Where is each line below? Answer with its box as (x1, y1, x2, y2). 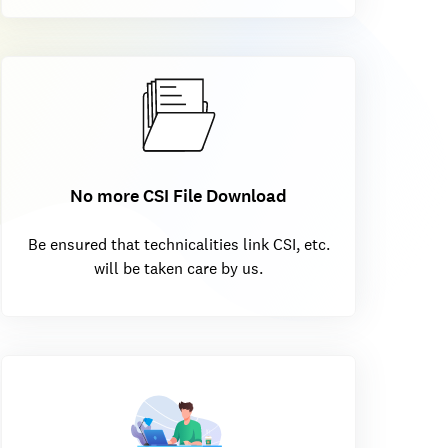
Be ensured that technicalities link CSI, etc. (27, 233, 330, 255)
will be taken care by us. (94, 257, 263, 279)
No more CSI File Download (69, 183, 287, 208)
